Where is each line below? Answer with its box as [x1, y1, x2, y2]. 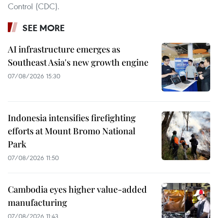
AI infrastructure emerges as [8, 43, 120, 55]
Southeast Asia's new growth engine [8, 56, 148, 69]
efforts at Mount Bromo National [8, 125, 135, 137]
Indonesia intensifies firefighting [8, 112, 136, 124]
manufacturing [8, 197, 67, 209]
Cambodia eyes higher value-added [8, 183, 147, 196]
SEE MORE [22, 22, 65, 34]
